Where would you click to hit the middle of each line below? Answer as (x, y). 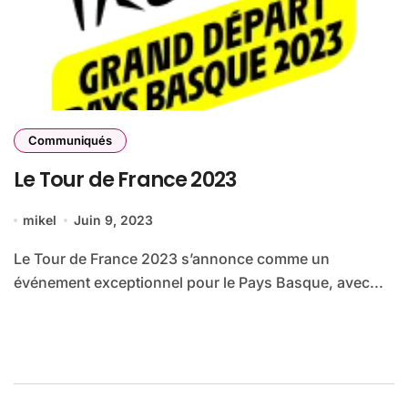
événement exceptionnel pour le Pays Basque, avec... (199, 283)
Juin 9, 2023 (113, 220)
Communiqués (70, 141)
